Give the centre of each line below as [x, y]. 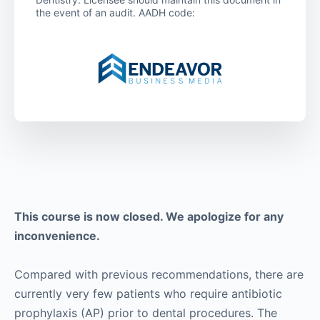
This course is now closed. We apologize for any [149, 216]
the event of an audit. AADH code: [115, 12]
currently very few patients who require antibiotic [148, 293]
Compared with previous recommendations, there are [159, 274]
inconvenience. [57, 235]
